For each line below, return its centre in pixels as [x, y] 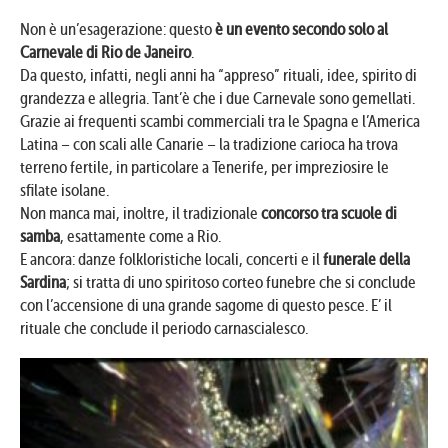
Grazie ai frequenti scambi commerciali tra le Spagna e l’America [220, 121]
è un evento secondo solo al [301, 29]
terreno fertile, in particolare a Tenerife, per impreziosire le [204, 167]
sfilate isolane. [64, 190]
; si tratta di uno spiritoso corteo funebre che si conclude [241, 282]
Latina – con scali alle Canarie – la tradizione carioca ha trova [209, 144]
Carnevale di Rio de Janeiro [105, 52]
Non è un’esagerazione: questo [117, 29]
